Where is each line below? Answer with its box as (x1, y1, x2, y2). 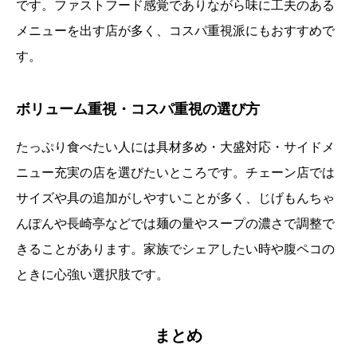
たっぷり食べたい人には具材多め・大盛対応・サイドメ (16, 140, 335, 155)
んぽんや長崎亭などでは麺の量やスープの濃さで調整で (16, 217, 335, 231)
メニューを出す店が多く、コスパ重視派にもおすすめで (16, 24, 335, 38)
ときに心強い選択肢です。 (16, 268, 169, 282)
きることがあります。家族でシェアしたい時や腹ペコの (16, 242, 335, 257)
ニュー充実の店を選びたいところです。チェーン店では (16, 166, 335, 180)
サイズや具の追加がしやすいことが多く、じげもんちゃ (16, 191, 335, 206)
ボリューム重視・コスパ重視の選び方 (16, 101, 260, 118)
